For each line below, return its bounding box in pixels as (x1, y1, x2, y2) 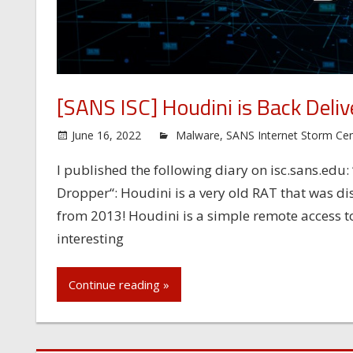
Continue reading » (68, 277, 169, 293)
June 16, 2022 (71, 127, 141, 143)
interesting (56, 229, 124, 247)
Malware (175, 127, 220, 143)
